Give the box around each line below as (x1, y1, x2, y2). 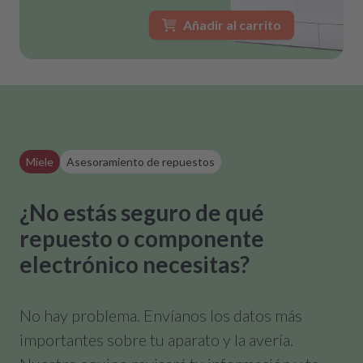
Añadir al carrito (183, 16, 281, 32)
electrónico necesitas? (19, 250, 250, 278)
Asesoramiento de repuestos (66, 154, 215, 169)
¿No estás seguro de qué (19, 198, 264, 226)
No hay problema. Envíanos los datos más (19, 305, 302, 325)
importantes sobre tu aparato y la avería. (19, 329, 293, 349)
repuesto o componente (19, 224, 264, 252)
